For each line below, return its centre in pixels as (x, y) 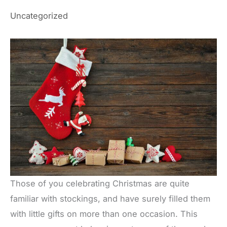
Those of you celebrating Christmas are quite (100, 184)
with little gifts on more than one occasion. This (104, 214)
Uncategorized (39, 16)
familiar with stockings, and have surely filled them (110, 199)
